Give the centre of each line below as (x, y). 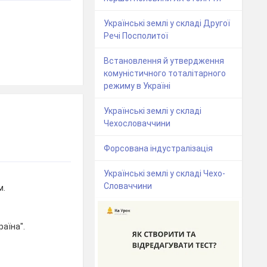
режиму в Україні (137, 86)
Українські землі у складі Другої (167, 24)
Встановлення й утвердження (164, 61)
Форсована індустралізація (159, 149)
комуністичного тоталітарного (165, 74)
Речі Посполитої (136, 36)
